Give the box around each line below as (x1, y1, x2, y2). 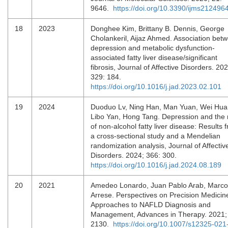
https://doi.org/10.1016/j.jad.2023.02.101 (91, 82, 221, 91)
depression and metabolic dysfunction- (91, 44, 215, 52)
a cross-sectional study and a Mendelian (91, 132, 220, 140)
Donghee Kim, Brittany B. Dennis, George (91, 24, 224, 33)
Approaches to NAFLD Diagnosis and (91, 201, 211, 209)
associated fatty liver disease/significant (91, 53, 217, 62)
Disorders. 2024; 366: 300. (91, 151, 179, 159)
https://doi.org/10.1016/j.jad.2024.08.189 (91, 161, 221, 169)
